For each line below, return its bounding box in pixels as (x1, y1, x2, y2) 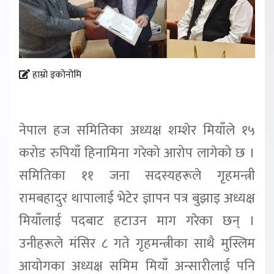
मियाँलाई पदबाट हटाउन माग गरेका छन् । (19, 210, 255, 232)
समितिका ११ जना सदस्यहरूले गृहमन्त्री (19, 165, 255, 187)
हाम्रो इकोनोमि (30, 67, 81, 84)
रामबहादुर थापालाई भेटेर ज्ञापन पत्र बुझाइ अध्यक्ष (19, 187, 255, 210)
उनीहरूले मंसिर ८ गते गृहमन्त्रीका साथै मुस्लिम (19, 232, 255, 255)
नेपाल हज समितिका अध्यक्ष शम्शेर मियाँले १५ (19, 119, 255, 142)
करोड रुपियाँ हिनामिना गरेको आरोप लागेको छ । (19, 142, 255, 165)
